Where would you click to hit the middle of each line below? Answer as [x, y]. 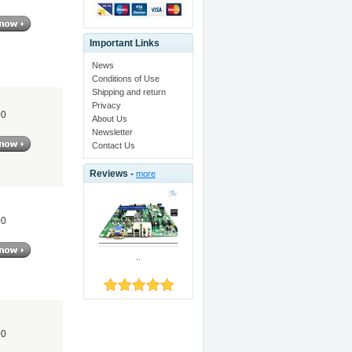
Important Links [124, 43]
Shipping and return [128, 92]
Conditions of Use [125, 78]
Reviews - [112, 173]
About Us [109, 118]
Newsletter [112, 132]
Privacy [106, 105]
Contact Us [113, 145]
